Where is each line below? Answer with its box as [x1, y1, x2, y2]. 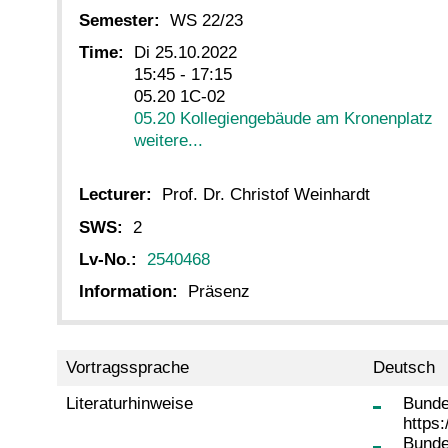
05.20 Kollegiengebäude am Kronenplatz [134, 109, 433, 129]
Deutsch [372, 358, 435, 378]
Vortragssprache [65, 358, 189, 378]
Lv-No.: [79, 249, 137, 269]
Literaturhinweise [65, 394, 193, 414]
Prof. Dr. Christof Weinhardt [162, 185, 370, 205]
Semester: [79, 11, 160, 31]
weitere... [134, 131, 203, 151]
